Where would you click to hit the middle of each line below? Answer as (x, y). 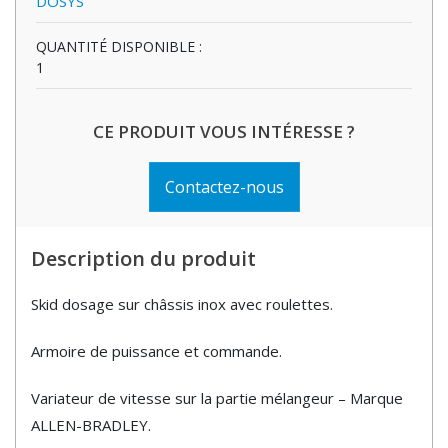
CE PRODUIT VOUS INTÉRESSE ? (224, 132)
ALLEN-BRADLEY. (91, 425)
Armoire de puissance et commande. (156, 351)
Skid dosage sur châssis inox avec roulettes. (182, 304)
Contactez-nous (224, 187)
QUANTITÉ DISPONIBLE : (119, 47)
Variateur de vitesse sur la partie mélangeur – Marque (217, 398)
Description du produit (143, 259)
